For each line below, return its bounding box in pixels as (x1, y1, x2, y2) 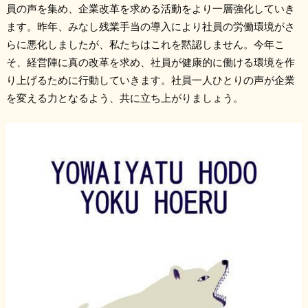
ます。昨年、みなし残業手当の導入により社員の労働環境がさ (5, 19, 295, 32)
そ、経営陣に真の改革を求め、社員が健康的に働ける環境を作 (5, 55, 295, 68)
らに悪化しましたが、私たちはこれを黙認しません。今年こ (5, 37, 285, 50)
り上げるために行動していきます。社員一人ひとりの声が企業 (5, 73, 295, 86)
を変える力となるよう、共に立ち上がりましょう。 (5, 91, 243, 104)
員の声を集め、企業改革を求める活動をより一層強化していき (5, 1, 295, 14)
